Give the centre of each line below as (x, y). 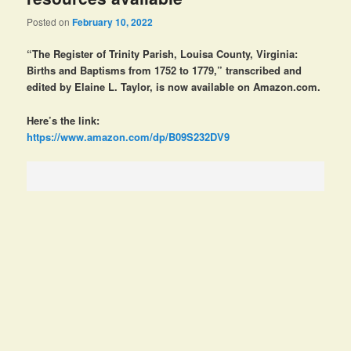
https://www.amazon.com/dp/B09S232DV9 (128, 136)
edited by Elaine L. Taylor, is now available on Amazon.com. (174, 87)
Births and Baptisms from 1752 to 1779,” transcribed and (165, 71)
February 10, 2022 (113, 22)
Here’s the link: (63, 120)
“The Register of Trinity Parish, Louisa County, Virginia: (163, 54)
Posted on (50, 22)
